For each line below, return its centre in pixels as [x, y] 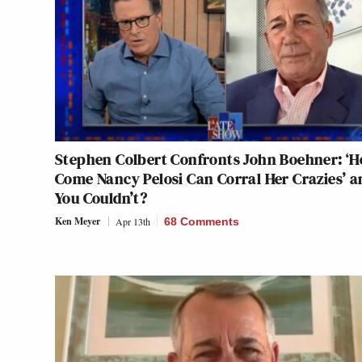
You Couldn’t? [101, 198]
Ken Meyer [78, 221]
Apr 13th [133, 221]
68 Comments [202, 221]
